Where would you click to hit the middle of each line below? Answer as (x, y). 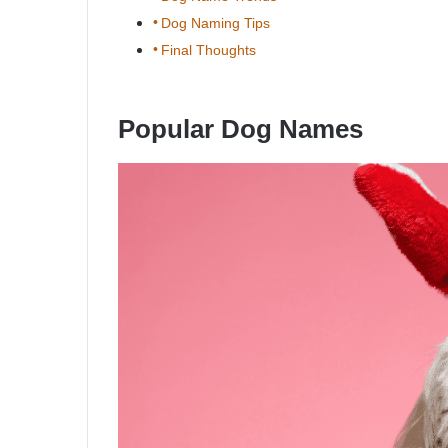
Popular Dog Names (240, 129)
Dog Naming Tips (215, 23)
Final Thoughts (208, 50)
